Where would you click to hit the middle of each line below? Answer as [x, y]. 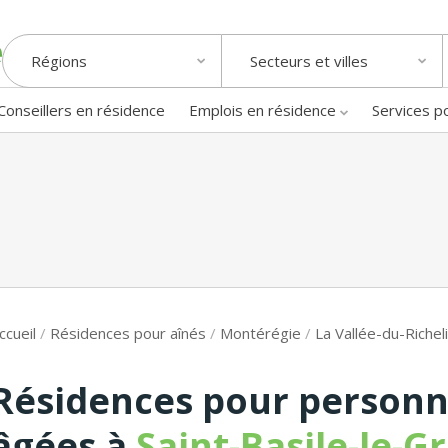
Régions [59, 61]
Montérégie [260, 332]
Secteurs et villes [309, 61]
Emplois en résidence [262, 109]
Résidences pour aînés [128, 332]
